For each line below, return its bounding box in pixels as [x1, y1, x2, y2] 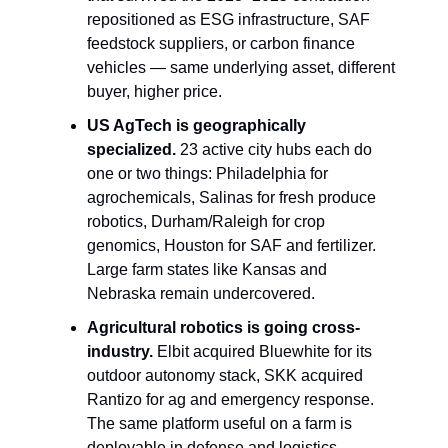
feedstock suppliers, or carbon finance [87, 35, 355, 52]
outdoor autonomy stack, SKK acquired [87, 367, 363, 384]
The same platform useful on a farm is [87, 415, 352, 432]
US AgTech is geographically [87, 117, 306, 134]
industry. [87, 343, 153, 360]
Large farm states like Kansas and [87, 261, 327, 278]
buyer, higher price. [87, 83, 222, 100]
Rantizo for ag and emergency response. [87, 391, 374, 408]
